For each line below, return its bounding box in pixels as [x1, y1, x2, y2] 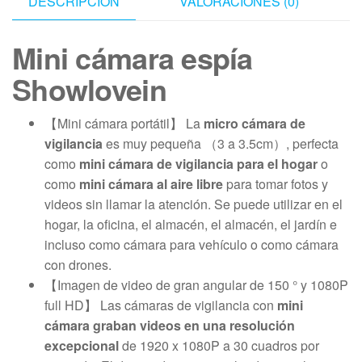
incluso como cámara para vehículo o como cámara [44, 234, 339, 254]
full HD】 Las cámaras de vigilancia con [44, 295, 274, 314]
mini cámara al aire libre [79, 174, 223, 193]
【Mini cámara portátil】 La [44, 113, 204, 133]
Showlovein [12, 67, 166, 110]
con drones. [44, 255, 112, 274]
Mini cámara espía [12, 36, 253, 78]
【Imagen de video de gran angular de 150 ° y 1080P [44, 275, 348, 294]
